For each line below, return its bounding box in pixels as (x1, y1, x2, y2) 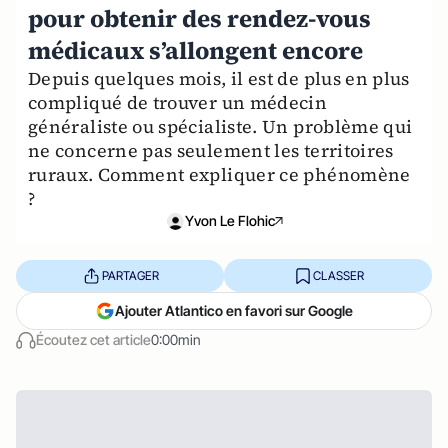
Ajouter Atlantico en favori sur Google (115, 302, 353, 319)
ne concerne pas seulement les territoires (28, 138, 394, 163)
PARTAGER (101, 267, 159, 283)
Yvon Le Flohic (185, 212, 275, 229)
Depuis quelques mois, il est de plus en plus (28, 66, 410, 91)
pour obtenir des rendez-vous (28, 2, 371, 35)
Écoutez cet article (36, 331, 151, 348)
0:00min (151, 331, 201, 348)
